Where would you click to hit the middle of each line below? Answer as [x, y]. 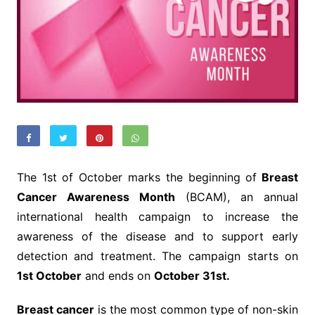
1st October [49, 276]
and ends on [117, 276]
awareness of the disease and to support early [157, 237]
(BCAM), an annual [237, 197]
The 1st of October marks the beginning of [137, 178]
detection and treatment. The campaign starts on [157, 256]
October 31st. [192, 276]
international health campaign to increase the [157, 217]
